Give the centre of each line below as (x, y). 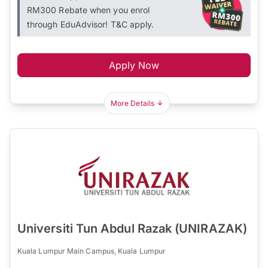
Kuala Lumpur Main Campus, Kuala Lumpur (92, 251)
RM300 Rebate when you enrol (89, 10)
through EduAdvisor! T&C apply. (91, 24)
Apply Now (134, 65)
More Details (133, 103)
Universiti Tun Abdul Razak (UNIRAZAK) (132, 228)
